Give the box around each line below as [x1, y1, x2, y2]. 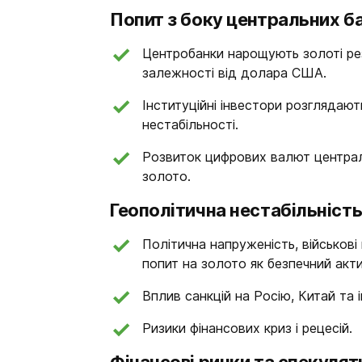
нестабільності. [142, 116, 238, 133]
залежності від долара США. [142, 65, 326, 81]
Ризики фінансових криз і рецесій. [142, 320, 352, 336]
